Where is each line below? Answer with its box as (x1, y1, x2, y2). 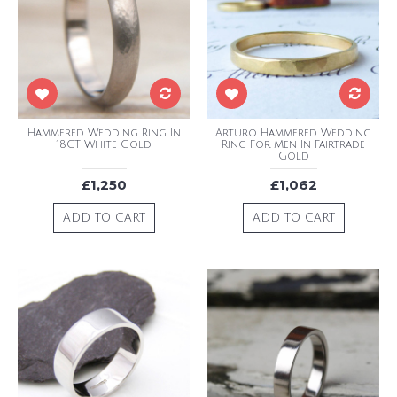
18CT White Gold (56, 139, 152, 151)
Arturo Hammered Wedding (215, 128, 371, 139)
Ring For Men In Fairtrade (222, 139, 365, 151)
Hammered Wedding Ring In (27, 128, 181, 139)
